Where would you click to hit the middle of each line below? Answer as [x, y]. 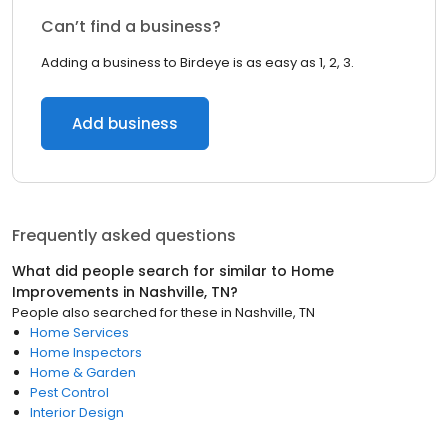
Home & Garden [83, 372]
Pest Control [69, 392]
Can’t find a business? [131, 26]
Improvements [65, 292]
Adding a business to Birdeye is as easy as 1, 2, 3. [197, 62]
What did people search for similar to [151, 271]
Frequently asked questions [124, 235]
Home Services [79, 332]
